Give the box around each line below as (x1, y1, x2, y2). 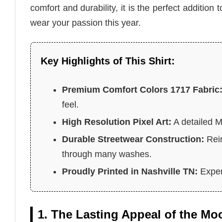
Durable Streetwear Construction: (62, 134, 205, 144)
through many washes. (62, 149, 152, 159)
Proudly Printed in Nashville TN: (62, 166, 198, 176)
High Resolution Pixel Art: (62, 116, 172, 127)
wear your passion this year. (30, 18, 141, 28)
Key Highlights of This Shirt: (41, 55, 175, 66)
